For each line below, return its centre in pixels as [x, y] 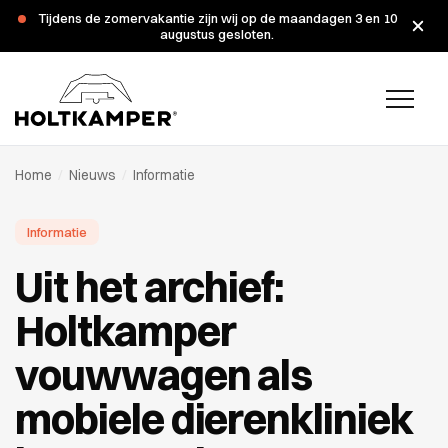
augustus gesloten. [217, 34]
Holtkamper [125, 331]
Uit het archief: [150, 287]
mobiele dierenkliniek [214, 419]
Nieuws [92, 175]
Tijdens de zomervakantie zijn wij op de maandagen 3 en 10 [217, 18]
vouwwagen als [164, 375]
